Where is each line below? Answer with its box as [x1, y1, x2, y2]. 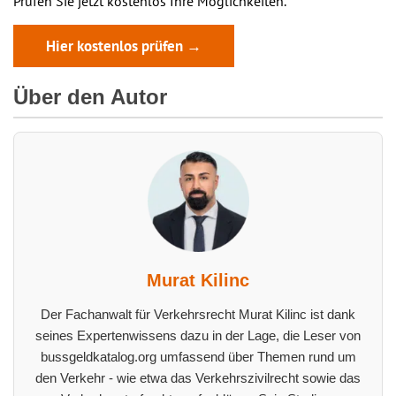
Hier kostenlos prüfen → [46, 36, 202, 56]
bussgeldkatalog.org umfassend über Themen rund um [40, 348, 356, 364]
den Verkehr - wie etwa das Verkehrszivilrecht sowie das [35, 369, 361, 385]
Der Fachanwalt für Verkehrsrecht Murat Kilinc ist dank [41, 306, 355, 322]
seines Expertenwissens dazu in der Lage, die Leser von [35, 327, 361, 343]
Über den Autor [13, 84, 167, 109]
